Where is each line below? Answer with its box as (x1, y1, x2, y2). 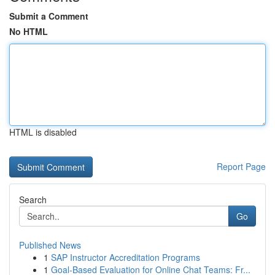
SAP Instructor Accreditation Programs (51, 251, 200, 263)
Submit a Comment (9, 10, 88, 22)
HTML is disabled (9, 126, 77, 138)
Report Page (217, 160, 266, 172)
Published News (19, 239, 81, 251)
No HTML (9, 25, 48, 37)
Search (19, 193, 47, 206)
